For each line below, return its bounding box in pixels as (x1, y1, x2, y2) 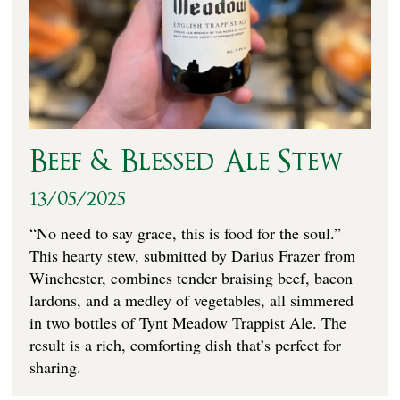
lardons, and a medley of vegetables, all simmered (29, 288, 354, 311)
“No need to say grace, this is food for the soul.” (29, 221, 342, 244)
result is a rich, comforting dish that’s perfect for (29, 333, 342, 355)
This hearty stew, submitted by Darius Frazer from (29, 244, 356, 266)
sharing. (29, 355, 82, 378)
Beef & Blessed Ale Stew (29, 145, 345, 179)
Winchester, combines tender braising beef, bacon (29, 266, 354, 288)
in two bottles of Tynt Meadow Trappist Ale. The (29, 311, 347, 333)
